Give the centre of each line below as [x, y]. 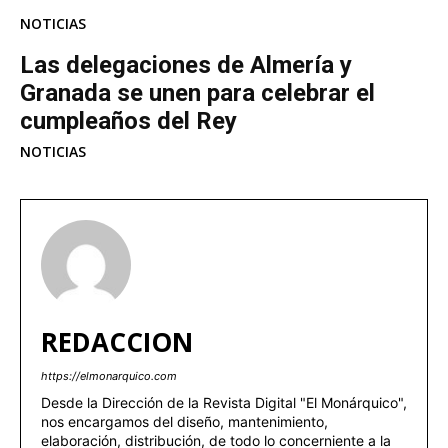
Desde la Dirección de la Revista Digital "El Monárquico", [224, 402]
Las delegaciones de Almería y [186, 64]
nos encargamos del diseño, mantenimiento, [184, 421]
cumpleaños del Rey [128, 120]
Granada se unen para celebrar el [197, 92]
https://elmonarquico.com [109, 375]
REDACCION [117, 341]
